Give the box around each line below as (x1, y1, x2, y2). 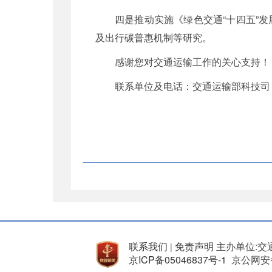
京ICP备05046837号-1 (129, 252, 226, 267)
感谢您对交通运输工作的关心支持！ (115, 54, 270, 69)
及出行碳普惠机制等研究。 (95, 30, 212, 44)
